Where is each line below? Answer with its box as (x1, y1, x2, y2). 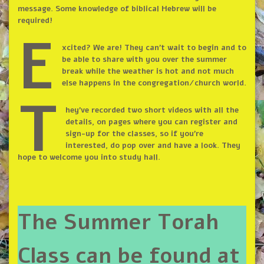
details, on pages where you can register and (65, 117, 237, 128)
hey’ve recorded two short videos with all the (65, 105, 239, 116)
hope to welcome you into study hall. (17, 152, 160, 163)
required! (17, 15, 52, 27)
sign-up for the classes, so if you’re (65, 128, 203, 140)
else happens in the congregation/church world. (61, 78, 246, 89)
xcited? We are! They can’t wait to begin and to (61, 42, 246, 54)
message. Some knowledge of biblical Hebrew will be (17, 4, 216, 15)
